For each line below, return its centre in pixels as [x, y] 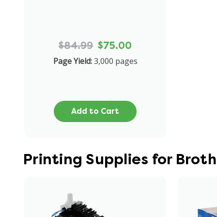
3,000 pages [116, 61]
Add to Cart [95, 111]
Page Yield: [72, 61]
